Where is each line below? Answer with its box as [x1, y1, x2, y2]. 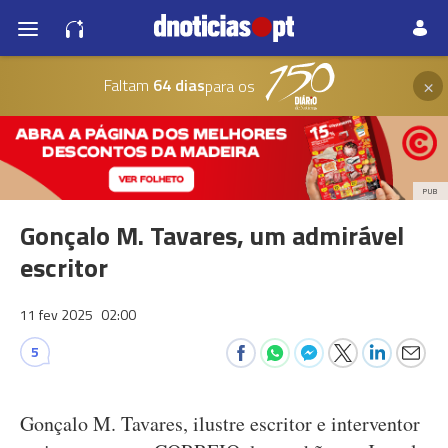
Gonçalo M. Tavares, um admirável [20, 216, 404, 255]
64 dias [148, 72, 205, 97]
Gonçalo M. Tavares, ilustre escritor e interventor [20, 410, 420, 437]
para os [204, 74, 255, 98]
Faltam [103, 72, 149, 97]
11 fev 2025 [20, 304, 96, 325]
